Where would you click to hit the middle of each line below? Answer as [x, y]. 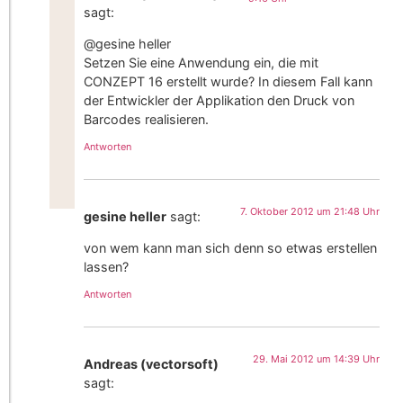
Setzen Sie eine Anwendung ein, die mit [201, 63]
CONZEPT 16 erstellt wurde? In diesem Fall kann [228, 82]
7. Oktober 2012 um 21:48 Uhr [310, 211]
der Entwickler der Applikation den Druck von [219, 101]
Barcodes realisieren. [147, 120]
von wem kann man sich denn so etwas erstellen [231, 248]
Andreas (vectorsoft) [152, 363]
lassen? [107, 267]
